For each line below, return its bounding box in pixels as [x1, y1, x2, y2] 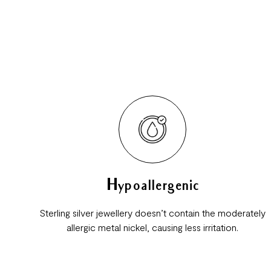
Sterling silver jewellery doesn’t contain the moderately [39, 207, 266, 218]
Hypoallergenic [106, 178, 199, 195]
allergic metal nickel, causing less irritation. [67, 221, 238, 233]
